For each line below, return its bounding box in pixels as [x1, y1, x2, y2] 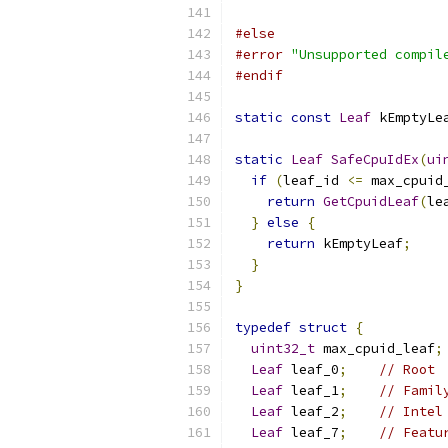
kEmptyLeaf [315, 235, 403, 252]
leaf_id [283, 172, 347, 189]
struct [299, 319, 347, 336]
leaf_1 [283, 382, 339, 399]
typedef [235, 319, 291, 336]
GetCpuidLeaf [323, 193, 419, 210]
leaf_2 [283, 403, 339, 420]
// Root [379, 361, 435, 378]
